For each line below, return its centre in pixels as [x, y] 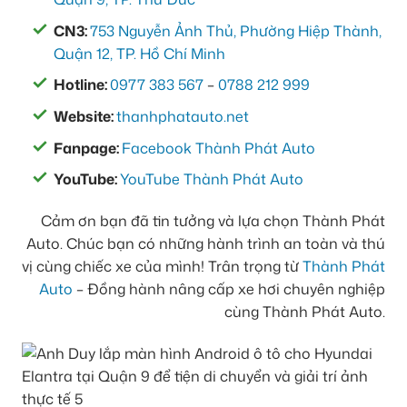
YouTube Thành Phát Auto [212, 179]
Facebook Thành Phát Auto [218, 148]
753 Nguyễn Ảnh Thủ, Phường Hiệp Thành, [236, 30]
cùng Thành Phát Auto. [305, 312]
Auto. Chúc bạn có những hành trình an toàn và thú [206, 244]
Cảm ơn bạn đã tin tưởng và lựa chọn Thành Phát [213, 221]
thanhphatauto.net [183, 117]
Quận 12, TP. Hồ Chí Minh [139, 53]
